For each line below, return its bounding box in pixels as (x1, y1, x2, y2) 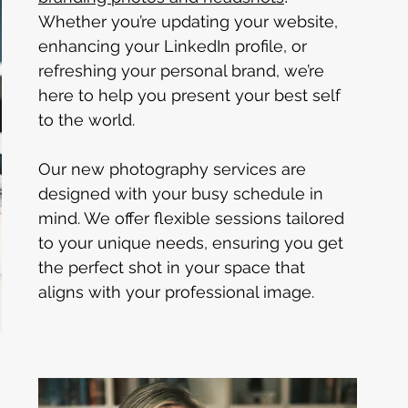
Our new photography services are (38, 159, 311, 178)
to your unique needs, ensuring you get (38, 233, 348, 252)
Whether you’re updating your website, (38, 12, 342, 31)
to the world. (38, 110, 135, 129)
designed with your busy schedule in (38, 184, 328, 203)
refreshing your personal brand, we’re (38, 61, 329, 80)
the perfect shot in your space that (38, 258, 310, 277)
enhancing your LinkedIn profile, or (38, 36, 311, 56)
